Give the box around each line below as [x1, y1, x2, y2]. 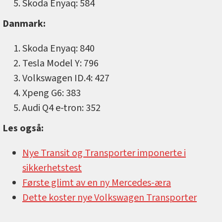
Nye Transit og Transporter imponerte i [22, 146, 186, 161]
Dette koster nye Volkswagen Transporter [22, 191, 197, 205]
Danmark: [2, 17, 46, 31]
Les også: [2, 121, 46, 136]
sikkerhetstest [22, 161, 82, 175]
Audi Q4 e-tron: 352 [22, 101, 101, 115]
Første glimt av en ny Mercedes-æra [22, 176, 171, 190]
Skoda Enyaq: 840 [22, 42, 95, 56]
